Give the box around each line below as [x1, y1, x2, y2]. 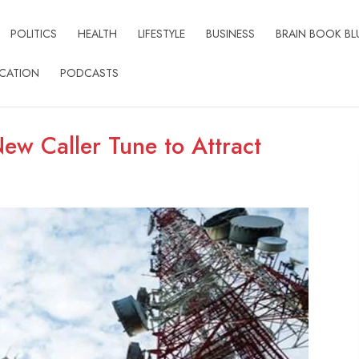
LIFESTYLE [137, 26, 185, 42]
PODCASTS [59, 65, 119, 81]
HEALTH [77, 26, 117, 42]
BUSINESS [205, 26, 255, 42]
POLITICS [10, 26, 57, 42]
